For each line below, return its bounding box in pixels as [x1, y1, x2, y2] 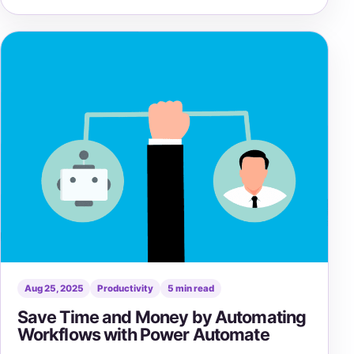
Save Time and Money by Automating [17, 306, 307, 327]
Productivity [97, 282, 154, 294]
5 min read [167, 282, 214, 294]
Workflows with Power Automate [17, 323, 269, 345]
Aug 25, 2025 [24, 282, 84, 294]
